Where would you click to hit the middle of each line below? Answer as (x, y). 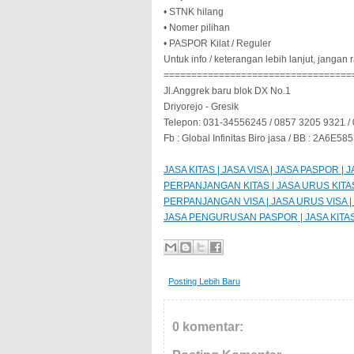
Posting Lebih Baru (204, 281)
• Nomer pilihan (197, 28)
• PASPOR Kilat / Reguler (217, 43)
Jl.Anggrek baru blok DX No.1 (227, 91)
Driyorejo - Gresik (201, 107)
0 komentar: (208, 327)
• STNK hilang (194, 12)
